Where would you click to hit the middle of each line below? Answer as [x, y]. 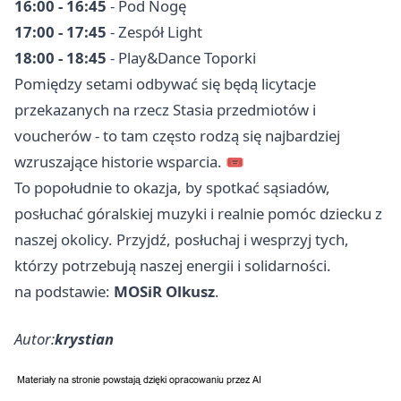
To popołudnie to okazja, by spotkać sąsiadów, [172, 188]
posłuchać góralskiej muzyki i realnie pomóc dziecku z [198, 214]
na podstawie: [64, 292]
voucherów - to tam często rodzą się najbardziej [177, 136]
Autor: [34, 339]
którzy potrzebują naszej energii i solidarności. [173, 266]
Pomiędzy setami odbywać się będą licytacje [165, 84]
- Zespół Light [154, 32]
